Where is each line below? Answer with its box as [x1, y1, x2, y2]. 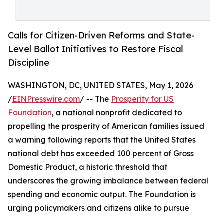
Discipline [8, 57, 49, 68]
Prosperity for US [111, 94, 174, 104]
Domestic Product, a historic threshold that [8, 162, 167, 172]
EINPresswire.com [12, 94, 80, 104]
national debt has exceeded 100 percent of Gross [8, 148, 194, 159]
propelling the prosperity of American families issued [8, 121, 204, 131]
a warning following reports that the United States [8, 135, 196, 145]
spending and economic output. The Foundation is [8, 189, 196, 200]
